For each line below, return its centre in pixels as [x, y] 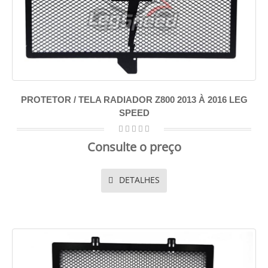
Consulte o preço [134, 147]
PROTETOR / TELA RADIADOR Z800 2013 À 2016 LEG [134, 100]
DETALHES [138, 180]
